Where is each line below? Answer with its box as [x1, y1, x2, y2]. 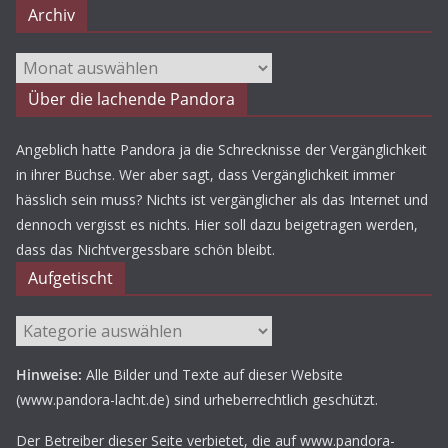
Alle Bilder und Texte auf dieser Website [82, 365, 343, 384]
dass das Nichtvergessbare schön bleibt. [16, 240, 275, 259]
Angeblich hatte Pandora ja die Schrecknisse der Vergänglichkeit [16, 140, 427, 159]
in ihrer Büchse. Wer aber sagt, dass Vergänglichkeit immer [16, 165, 395, 184]
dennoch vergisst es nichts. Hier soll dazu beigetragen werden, [16, 215, 418, 234]
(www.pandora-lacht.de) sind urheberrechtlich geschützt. [16, 390, 378, 409]
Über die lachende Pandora [28, 88, 235, 110]
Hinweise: [16, 365, 82, 384]
